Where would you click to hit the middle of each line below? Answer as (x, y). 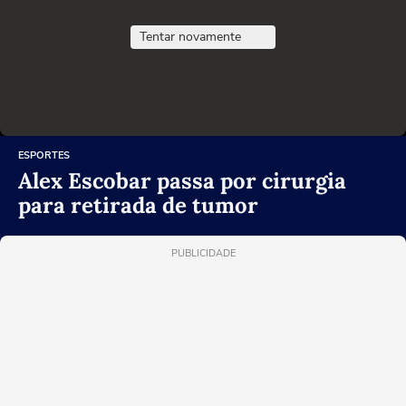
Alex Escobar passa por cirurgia (182, 181)
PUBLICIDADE (203, 254)
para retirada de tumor (138, 206)
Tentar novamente (190, 37)
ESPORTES (44, 156)
